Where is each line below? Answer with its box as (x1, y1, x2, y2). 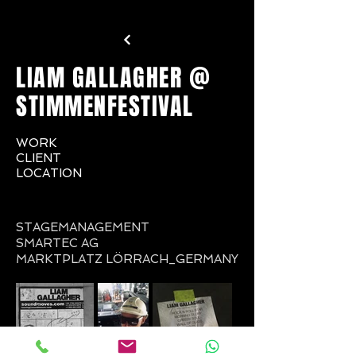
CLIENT (16, 151, 61, 165)
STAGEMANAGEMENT (16, 220, 149, 234)
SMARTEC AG (16, 236, 99, 250)
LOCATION (16, 166, 82, 180)
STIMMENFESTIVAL (16, 89, 200, 124)
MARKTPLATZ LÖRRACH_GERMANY (16, 252, 238, 266)
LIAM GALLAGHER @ (16, 60, 211, 95)
